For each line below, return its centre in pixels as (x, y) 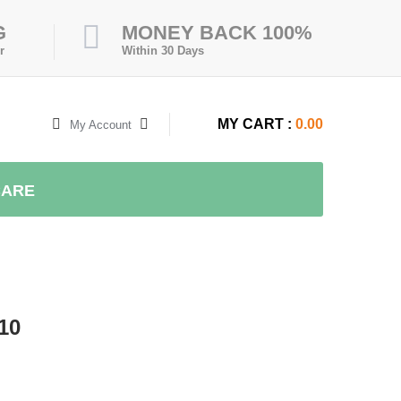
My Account (101, 125)
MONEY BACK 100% (217, 33)
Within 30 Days (163, 51)
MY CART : (255, 124)
